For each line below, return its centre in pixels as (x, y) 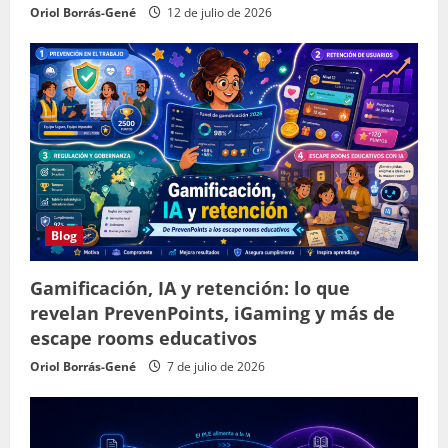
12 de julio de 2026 (218, 13)
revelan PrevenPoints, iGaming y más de (212, 313)
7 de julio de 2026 (214, 367)
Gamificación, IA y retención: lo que (190, 288)
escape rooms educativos (143, 338)
